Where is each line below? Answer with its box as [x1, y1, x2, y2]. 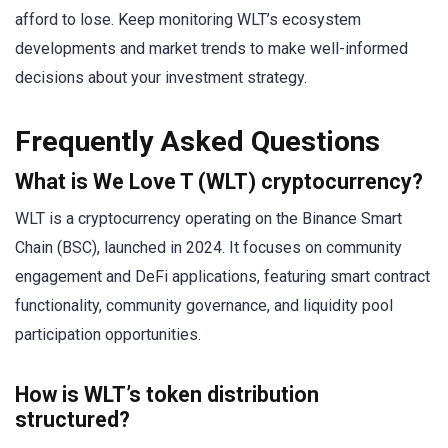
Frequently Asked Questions [15, 124, 380, 158]
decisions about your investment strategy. [15, 67, 307, 87]
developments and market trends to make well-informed [15, 38, 408, 58]
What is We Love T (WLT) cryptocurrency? [15, 168, 423, 194]
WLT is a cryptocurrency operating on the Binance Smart [15, 208, 402, 228]
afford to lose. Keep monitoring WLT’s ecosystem [15, 9, 361, 29]
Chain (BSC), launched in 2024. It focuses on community [15, 237, 402, 257]
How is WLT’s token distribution [15, 382, 319, 407]
